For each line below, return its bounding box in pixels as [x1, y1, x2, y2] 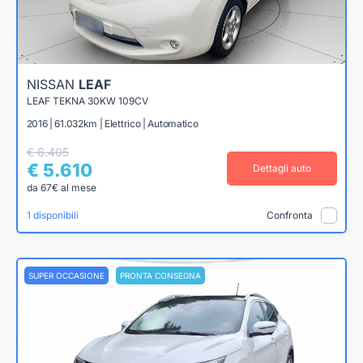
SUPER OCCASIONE [28, 271, 105, 281]
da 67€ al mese [26, 181, 96, 194]
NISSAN [26, 75, 79, 92]
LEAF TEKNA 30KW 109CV [26, 94, 148, 107]
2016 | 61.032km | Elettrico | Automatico [26, 117, 199, 130]
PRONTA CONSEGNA [120, 271, 201, 281]
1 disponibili [26, 208, 79, 221]
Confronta [266, 208, 313, 221]
